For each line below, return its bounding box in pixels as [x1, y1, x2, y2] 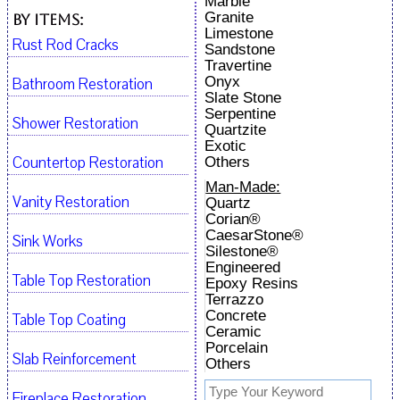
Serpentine [204, 104, 277, 122]
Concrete [205, 306, 267, 324]
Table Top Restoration [12, 271, 151, 292]
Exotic [204, 137, 247, 154]
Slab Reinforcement [12, 349, 137, 371]
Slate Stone [204, 88, 282, 106]
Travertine [204, 56, 272, 74]
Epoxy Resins [205, 274, 299, 292]
